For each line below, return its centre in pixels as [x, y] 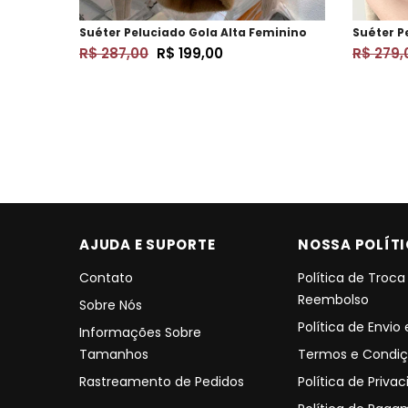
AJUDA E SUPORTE [148, 244]
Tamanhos [114, 354]
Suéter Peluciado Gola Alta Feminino [193, 32]
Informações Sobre [140, 332]
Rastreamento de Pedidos [162, 381]
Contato [106, 277]
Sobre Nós [111, 305]
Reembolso [333, 299]
